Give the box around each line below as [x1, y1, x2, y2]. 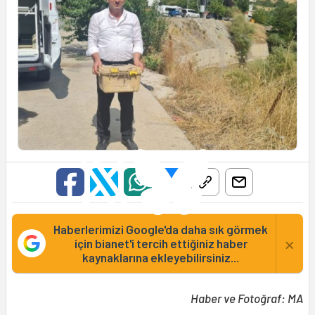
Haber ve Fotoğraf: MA [191, 291, 303, 306]
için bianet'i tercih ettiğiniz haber [74, 236, 247, 251]
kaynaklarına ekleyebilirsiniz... [82, 250, 239, 265]
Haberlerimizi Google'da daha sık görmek [53, 222, 268, 237]
